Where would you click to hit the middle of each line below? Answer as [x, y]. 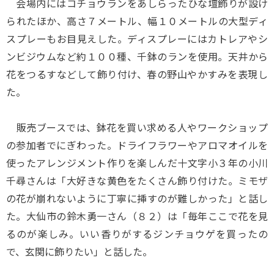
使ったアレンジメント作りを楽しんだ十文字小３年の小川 [137, 163]
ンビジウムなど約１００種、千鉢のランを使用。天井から [137, 56]
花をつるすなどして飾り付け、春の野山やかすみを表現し [137, 74]
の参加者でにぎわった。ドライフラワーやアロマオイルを [137, 145]
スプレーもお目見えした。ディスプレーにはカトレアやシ [137, 39]
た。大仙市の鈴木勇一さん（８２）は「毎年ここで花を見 [137, 216]
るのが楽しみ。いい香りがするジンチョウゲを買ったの [137, 234]
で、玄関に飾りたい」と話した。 [79, 251]
